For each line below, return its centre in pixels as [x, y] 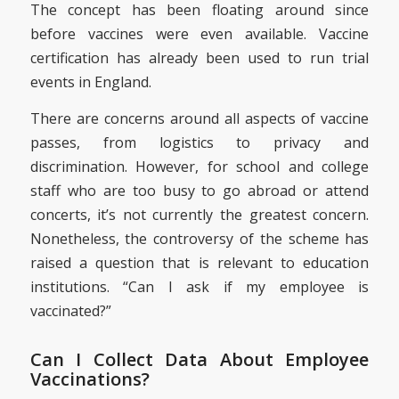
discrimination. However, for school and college [199, 167]
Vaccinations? [90, 379]
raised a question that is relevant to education [199, 263]
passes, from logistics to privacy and [199, 143]
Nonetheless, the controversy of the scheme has [199, 239]
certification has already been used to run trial [199, 58]
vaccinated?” [70, 311]
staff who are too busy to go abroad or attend [199, 191]
